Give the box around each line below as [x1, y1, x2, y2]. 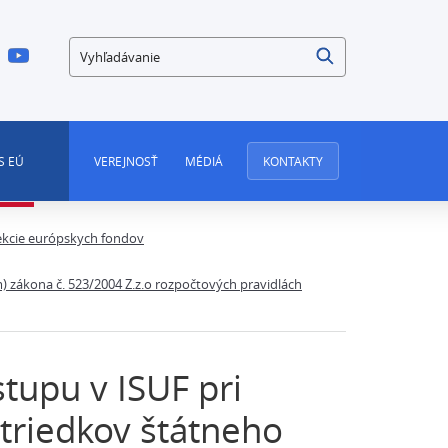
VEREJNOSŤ [93, 153, 158, 169]
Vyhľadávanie [68, 38, 169, 60]
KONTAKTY [262, 153, 323, 169]
